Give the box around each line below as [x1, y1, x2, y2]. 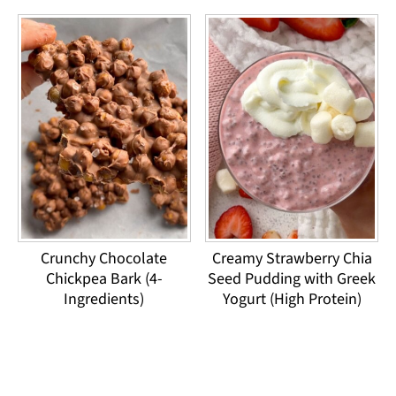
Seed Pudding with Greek [208, 268, 377, 291]
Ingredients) [64, 288, 145, 311]
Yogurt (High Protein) [222, 288, 362, 311]
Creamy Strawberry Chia [211, 247, 372, 270]
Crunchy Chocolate [41, 247, 168, 270]
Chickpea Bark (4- [45, 268, 163, 291]
